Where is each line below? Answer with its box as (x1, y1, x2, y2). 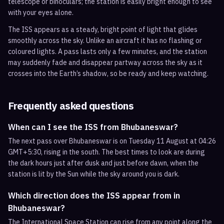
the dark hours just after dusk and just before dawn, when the (8, 158, 198, 167)
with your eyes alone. (8, 8, 73, 17)
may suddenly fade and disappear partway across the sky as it (8, 58, 202, 67)
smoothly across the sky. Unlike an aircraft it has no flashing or (8, 36, 202, 45)
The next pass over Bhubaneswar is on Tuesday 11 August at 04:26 (8, 136, 216, 145)
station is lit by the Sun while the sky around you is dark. (8, 169, 179, 178)
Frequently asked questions (8, 99, 133, 112)
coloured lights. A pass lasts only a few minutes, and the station (8, 47, 207, 56)
